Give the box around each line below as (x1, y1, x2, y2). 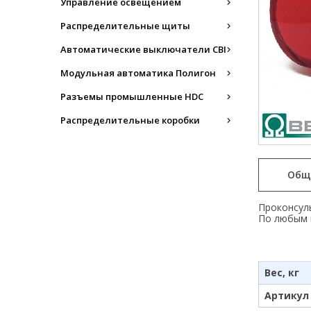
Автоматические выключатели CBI (60, 43, 226, 56)
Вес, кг (264, 265, 299, 279)
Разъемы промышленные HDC (60, 90, 203, 103)
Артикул (264, 288, 309, 302)
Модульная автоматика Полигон (60, 67, 216, 79)
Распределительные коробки (60, 114, 200, 126)
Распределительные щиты (60, 19, 190, 32)
